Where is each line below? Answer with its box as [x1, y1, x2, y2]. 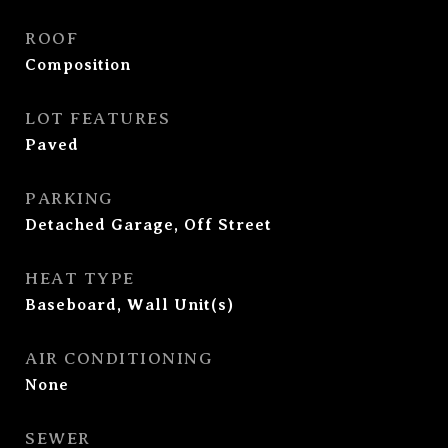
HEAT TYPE [25, 269, 135, 288]
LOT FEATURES [25, 109, 170, 128]
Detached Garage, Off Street [25, 216, 272, 234]
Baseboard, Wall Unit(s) [25, 296, 234, 314]
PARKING [25, 189, 114, 208]
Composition [25, 56, 131, 74]
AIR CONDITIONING [25, 349, 213, 368]
